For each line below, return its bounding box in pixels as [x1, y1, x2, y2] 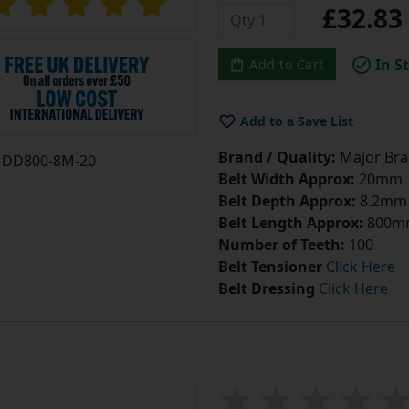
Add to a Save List [239, 112, 353, 131]
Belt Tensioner [217, 257, 322, 278]
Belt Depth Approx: [217, 191, 356, 212]
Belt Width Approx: [217, 169, 355, 190]
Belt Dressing [217, 278, 315, 299]
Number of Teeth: [217, 235, 345, 256]
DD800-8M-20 [2, 151, 96, 172]
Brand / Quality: [217, 147, 336, 168]
